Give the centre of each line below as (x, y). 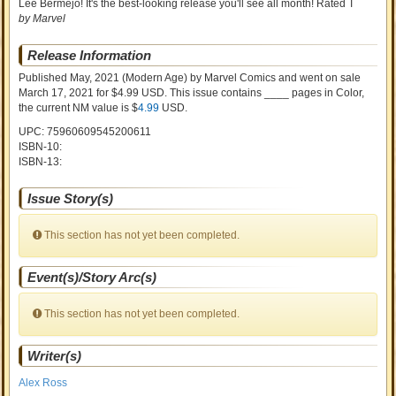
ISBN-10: (41, 147)
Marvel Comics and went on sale (283, 78)
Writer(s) (55, 356)
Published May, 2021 (69, 78)
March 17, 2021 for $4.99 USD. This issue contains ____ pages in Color (190, 93)
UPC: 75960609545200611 (85, 132)
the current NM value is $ (79, 108)
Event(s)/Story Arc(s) (92, 277)
